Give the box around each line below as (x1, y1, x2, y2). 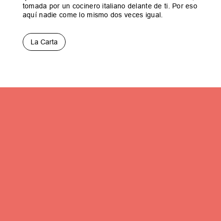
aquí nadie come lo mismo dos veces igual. (22, 10, 163, 19)
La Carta (30, 37, 58, 46)
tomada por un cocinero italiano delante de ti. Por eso (22, 1, 198, 10)
